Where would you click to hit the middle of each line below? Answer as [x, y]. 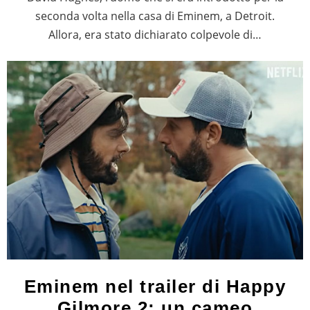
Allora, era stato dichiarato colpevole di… [155, 34]
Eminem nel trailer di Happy [155, 286]
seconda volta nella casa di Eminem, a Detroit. [155, 16]
